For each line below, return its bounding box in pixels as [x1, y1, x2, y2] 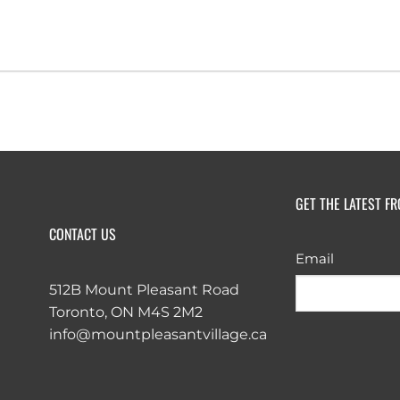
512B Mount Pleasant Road [48, 280, 239, 298]
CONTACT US [48, 222, 116, 245]
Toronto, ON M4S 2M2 [48, 303, 203, 321]
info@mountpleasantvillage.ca [48, 325, 267, 343]
